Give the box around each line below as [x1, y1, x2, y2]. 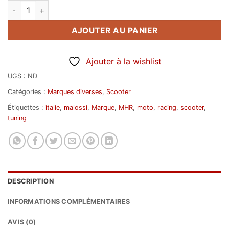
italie [45, 104, 60, 112]
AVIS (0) [8, 218, 36, 226]
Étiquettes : [8, 104, 45, 112]
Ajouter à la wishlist [85, 56, 162, 67]
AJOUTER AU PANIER [71, 26, 158, 36]
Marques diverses [48, 88, 102, 96]
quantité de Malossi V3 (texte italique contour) [7, 1, 175, 10]
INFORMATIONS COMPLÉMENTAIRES [8, 198, 130, 206]
